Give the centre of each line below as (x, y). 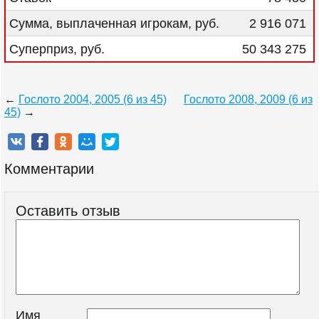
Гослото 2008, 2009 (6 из (248, 99)
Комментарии (49, 169)
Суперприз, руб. (57, 49)
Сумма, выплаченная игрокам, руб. (114, 23)
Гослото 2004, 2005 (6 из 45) (93, 99)
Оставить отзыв (68, 211)
